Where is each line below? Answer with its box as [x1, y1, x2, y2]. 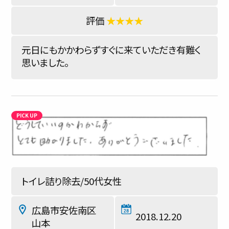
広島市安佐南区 [32, 203, 96, 217]
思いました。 [21, 56, 69, 69]
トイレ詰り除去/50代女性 [21, 174, 122, 188]
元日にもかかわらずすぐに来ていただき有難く [21, 43, 201, 56]
